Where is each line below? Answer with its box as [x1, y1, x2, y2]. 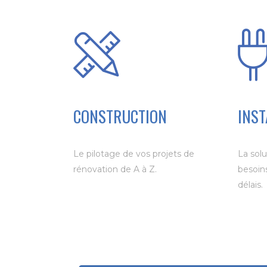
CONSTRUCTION [73, 104, 167, 128]
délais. [237, 179, 263, 190]
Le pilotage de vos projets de [73, 148, 195, 159]
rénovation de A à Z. [73, 164, 157, 175]
